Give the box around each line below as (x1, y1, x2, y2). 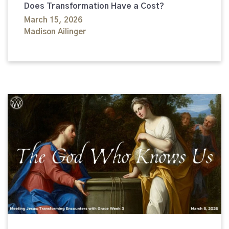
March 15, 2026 (24, 16, 82, 24)
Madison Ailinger (24, 28, 86, 36)
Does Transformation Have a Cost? (24, 2, 164, 10)
